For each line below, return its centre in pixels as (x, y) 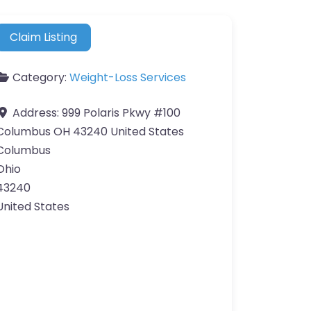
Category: (41, 78)
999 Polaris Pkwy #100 (121, 113)
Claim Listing (44, 37)
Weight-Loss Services (128, 78)
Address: (37, 113)
